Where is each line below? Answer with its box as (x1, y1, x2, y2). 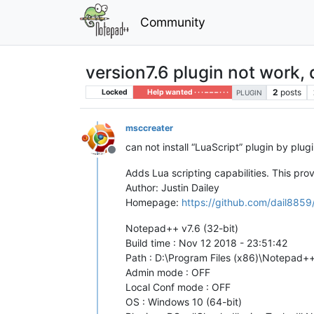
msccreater (125, 122, 173, 133)
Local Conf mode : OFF (125, 280, 231, 293)
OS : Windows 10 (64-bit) (125, 295, 242, 308)
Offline (111, 149, 146, 164)
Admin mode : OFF (125, 266, 210, 278)
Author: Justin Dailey (125, 181, 219, 193)
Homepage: (125, 196, 182, 208)
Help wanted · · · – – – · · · (145, 87, 228, 97)
